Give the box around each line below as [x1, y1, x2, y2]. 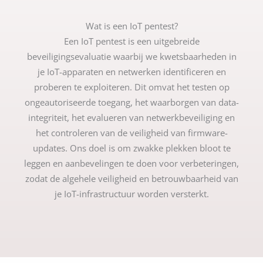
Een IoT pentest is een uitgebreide [63, 35, 200, 47]
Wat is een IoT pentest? [85, 19, 178, 32]
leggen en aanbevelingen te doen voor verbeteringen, [24, 157, 239, 169]
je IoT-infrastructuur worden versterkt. [54, 187, 209, 200]
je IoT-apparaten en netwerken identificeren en [37, 65, 226, 77]
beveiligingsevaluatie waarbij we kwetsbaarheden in [26, 50, 237, 62]
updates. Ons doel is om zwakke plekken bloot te [32, 141, 231, 154]
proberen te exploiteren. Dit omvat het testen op [33, 80, 230, 93]
